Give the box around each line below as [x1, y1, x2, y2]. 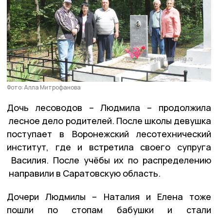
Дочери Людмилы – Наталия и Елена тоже [7, 190, 211, 202]
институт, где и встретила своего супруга [7, 141, 211, 153]
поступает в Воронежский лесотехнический [7, 127, 211, 140]
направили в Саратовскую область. [7, 167, 161, 179]
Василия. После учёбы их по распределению [7, 154, 211, 166]
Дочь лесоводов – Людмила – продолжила [7, 101, 211, 113]
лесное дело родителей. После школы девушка [7, 114, 211, 127]
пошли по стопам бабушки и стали [7, 203, 211, 216]
